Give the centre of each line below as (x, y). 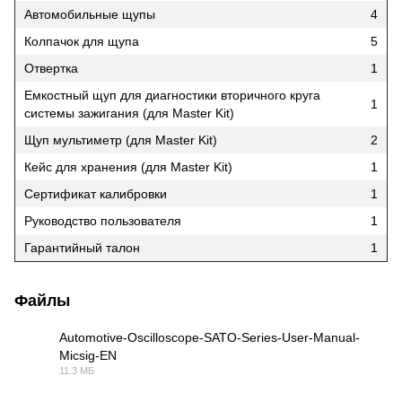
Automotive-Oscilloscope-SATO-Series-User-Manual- (210, 338)
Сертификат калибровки (96, 194)
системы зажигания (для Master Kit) (129, 114)
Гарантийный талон (82, 248)
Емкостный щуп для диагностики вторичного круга (172, 96)
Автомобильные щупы (90, 15)
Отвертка (51, 69)
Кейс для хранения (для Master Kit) (128, 167)
